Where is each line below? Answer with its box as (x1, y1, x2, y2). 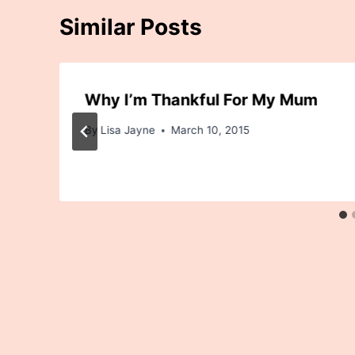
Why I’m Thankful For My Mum (85, 90, 318, 109)
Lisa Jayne (101, 124, 156, 137)
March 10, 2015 (171, 124, 250, 137)
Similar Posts (59, 13, 202, 40)
